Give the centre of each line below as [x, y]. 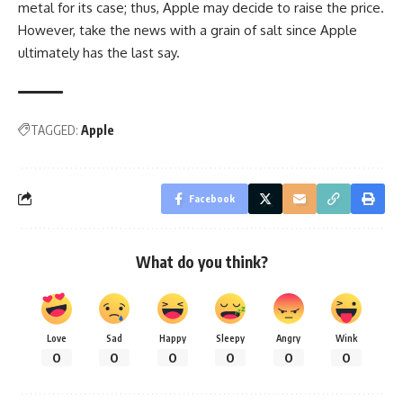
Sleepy [231, 337]
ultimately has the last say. [99, 52]
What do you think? [201, 261]
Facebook [212, 198]
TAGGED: [54, 130]
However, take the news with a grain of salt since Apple [188, 30]
